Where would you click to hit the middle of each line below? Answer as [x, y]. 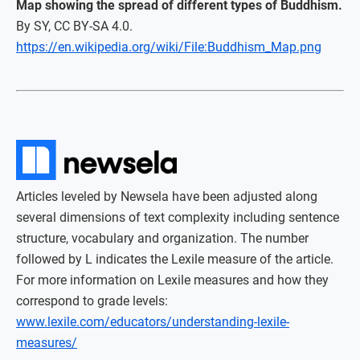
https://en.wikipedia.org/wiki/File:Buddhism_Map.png [169, 47]
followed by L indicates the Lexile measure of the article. [175, 260]
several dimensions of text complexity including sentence [178, 218]
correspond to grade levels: [92, 301]
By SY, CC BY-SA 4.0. [74, 27]
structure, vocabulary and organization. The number [162, 239]
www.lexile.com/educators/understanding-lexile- [153, 322]
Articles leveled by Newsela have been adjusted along [167, 197]
